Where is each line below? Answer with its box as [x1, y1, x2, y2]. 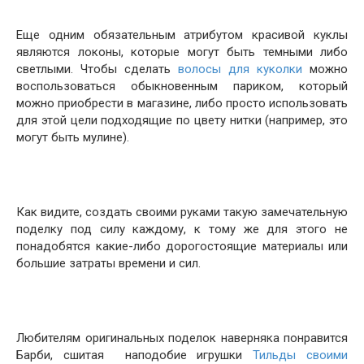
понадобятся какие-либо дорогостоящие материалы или [16, 239, 348, 253]
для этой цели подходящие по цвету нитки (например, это [16, 113, 348, 128]
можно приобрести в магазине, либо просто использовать [16, 96, 348, 110]
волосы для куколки [178, 62, 302, 76]
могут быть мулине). [16, 130, 129, 145]
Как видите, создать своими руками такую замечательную [16, 205, 348, 219]
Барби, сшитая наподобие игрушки [16, 348, 253, 362]
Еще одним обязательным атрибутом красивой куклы [16, 28, 348, 42]
